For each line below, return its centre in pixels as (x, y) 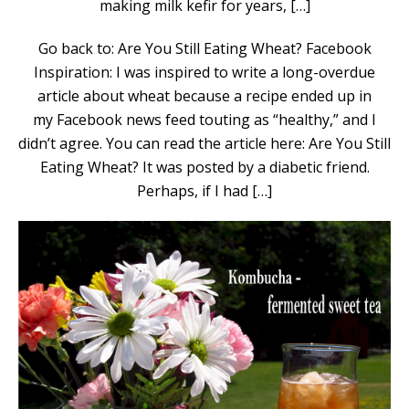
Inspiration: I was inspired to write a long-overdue (204, 72)
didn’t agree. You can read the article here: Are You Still (204, 143)
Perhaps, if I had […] (204, 190)
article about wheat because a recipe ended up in (204, 95)
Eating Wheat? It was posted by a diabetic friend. (204, 167)
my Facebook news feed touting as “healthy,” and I (204, 119)
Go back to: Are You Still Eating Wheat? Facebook (204, 48)
